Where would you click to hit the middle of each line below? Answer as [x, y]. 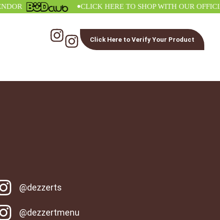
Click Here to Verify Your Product [142, 40]
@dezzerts [41, 188]
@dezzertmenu [50, 213]
